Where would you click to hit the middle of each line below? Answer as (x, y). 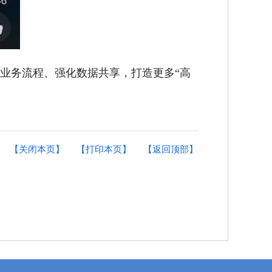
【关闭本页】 (37, 149)
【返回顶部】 (171, 149)
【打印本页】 (104, 149)
